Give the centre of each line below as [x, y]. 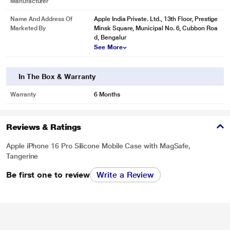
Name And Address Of [41, 19]
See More [108, 47]
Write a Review [126, 175]
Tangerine [22, 156]
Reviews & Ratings [44, 127]
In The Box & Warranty [57, 76]
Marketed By [28, 28]
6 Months [107, 94]
